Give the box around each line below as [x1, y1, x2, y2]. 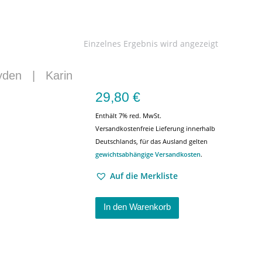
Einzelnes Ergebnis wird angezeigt [84, 38, 218, 49]
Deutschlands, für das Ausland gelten [95, 137, 208, 146]
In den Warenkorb [104, 202, 171, 212]
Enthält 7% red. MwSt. [95, 111, 161, 120]
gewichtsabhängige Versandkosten [95, 150, 201, 158]
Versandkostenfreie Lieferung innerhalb [95, 124, 215, 133]
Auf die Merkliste [110, 170, 178, 181]
